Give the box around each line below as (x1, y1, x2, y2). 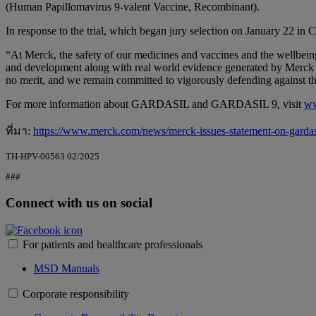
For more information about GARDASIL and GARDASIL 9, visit (6, 97, 304, 110)
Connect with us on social (6, 195, 152, 211)
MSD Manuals (34, 262, 99, 274)
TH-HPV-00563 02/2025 (6, 150, 99, 162)
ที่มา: (6, 124, 33, 137)
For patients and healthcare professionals (23, 238, 202, 250)
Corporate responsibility (23, 287, 129, 300)
